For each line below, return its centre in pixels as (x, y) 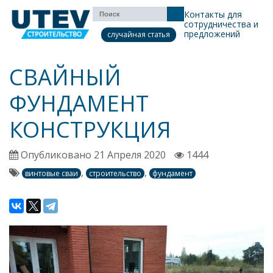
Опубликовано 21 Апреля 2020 (93, 155)
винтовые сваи (51, 173)
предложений (212, 34)
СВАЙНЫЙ (65, 77)
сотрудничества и (222, 24)
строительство (115, 173)
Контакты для (213, 14)
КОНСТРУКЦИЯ (90, 129)
